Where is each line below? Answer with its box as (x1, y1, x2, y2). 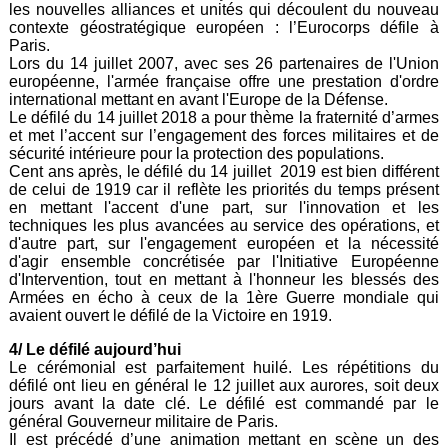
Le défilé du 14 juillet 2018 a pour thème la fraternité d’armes (9, 109, 439, 127)
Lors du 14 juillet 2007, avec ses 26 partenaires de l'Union (9, 55, 439, 73)
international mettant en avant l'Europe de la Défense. (9, 91, 389, 109)
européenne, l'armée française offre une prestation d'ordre (9, 73, 439, 91)
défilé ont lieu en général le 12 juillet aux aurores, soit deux (9, 377, 439, 395)
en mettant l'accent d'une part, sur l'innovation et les (9, 199, 439, 217)
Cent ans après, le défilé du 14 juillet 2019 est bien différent (9, 163, 439, 181)
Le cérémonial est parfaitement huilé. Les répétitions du (9, 359, 439, 377)
